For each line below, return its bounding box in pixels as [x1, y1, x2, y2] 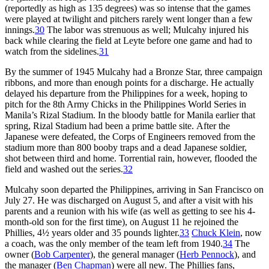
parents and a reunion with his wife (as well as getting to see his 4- [5, 205, 255, 216]
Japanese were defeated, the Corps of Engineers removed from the [5, 131, 255, 142]
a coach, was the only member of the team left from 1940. [5, 238, 223, 249]
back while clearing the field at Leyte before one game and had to [5, 35, 252, 46]
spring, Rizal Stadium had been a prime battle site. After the [5, 120, 230, 131]
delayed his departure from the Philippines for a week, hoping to [5, 88, 247, 98]
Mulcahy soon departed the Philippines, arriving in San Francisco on [5, 184, 264, 195]
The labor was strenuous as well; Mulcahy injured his [44, 24, 249, 35]
